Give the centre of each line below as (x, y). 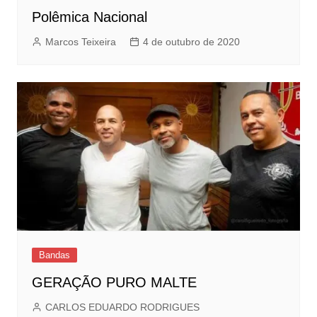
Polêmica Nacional (89, 17)
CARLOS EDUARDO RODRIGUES (122, 307)
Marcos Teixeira (80, 42)
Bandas (54, 255)
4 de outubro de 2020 (191, 42)
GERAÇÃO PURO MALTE (114, 282)
